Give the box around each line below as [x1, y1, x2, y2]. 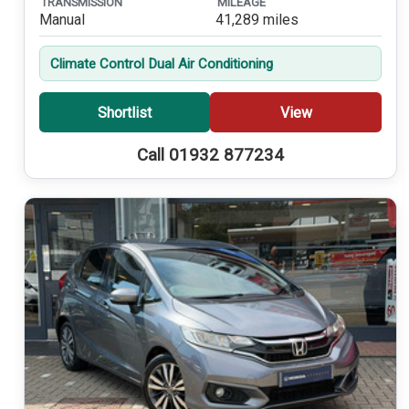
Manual [38, 10, 85, 28]
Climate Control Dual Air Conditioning [49, 55, 273, 72]
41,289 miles [215, 10, 299, 28]
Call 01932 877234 [136, 145, 284, 166]
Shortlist [97, 103, 152, 121]
